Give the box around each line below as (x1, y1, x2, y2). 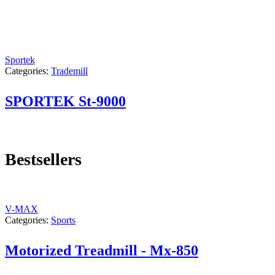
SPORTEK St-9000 (5, 93, 126, 110)
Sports (51, 214, 76, 225)
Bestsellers (5, 150, 82, 169)
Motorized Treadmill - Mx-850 (5, 242, 198, 258)
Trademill (51, 66, 88, 77)
